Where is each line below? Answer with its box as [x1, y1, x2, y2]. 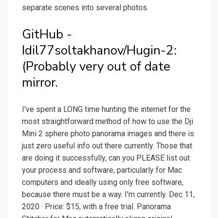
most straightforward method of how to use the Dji [22, 117, 193, 127]
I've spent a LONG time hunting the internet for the [22, 105, 191, 114]
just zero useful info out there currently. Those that [22, 141, 192, 151]
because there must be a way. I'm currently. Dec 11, [22, 190, 195, 200]
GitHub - [22, 26, 72, 43]
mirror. [22, 74, 58, 91]
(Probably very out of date [22, 58, 170, 75]
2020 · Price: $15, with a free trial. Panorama [22, 202, 171, 212]
